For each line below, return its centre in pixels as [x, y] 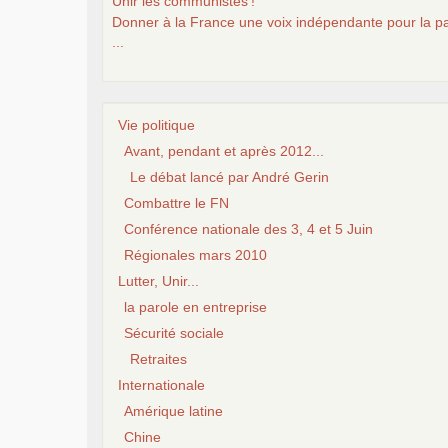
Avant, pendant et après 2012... [224, 150]
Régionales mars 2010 [195, 254]
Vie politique [156, 124]
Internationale [161, 384]
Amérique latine [173, 410]
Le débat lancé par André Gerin [229, 176]
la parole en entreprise [195, 306]
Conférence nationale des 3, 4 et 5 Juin [248, 228]
